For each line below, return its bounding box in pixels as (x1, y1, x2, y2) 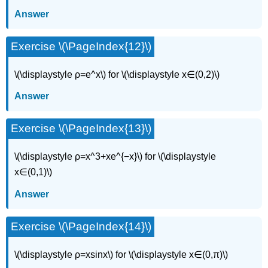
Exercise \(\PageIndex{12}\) (11, 40, 152, 53)
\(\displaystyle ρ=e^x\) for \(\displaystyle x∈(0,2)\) (14, 69, 220, 80)
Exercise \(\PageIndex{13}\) (11, 122, 152, 135)
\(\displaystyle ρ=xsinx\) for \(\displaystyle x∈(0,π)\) (14, 249, 229, 260)
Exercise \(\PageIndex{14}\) (11, 220, 152, 233)
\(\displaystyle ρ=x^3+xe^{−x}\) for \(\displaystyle (14, 151, 217, 162)
